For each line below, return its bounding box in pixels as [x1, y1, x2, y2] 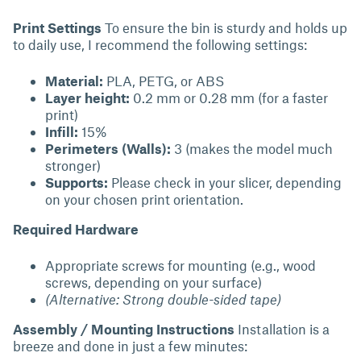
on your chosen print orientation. [45, 191, 243, 207]
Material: [45, 73, 103, 89]
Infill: [45, 123, 78, 139]
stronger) [45, 157, 101, 173]
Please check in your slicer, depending [108, 174, 342, 190]
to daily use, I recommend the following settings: [13, 36, 307, 52]
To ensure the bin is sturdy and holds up [102, 19, 347, 35]
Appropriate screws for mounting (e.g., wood [45, 257, 316, 273]
